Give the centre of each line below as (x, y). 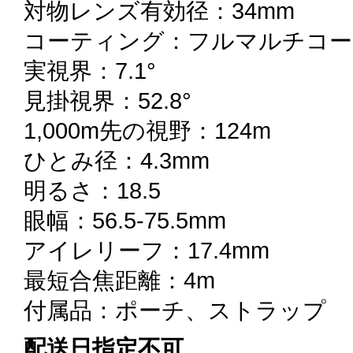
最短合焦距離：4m (119, 280)
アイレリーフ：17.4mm (147, 250)
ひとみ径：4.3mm (117, 160)
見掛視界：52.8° (108, 100)
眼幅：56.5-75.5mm (125, 220)
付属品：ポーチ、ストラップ (175, 310)
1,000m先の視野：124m (147, 130)
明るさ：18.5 (92, 190)
